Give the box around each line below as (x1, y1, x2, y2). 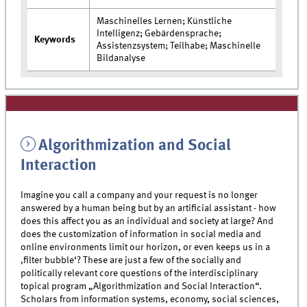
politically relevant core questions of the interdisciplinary (21, 269, 258, 279)
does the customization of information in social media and (21, 230, 262, 240)
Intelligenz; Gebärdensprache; (97, 28, 222, 38)
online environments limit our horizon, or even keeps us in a (21, 243, 271, 253)
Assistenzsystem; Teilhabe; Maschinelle (97, 40, 261, 51)
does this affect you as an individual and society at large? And (21, 217, 274, 227)
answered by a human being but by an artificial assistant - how (21, 204, 277, 214)
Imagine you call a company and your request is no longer (21, 191, 258, 201)
